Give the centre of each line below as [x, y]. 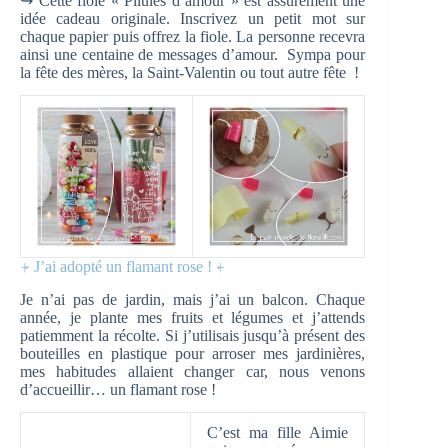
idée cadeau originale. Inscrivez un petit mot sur [193, 19]
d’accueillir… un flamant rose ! [118, 390]
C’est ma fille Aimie [277, 432]
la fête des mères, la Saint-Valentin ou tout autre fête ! [189, 73]
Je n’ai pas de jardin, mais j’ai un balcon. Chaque [193, 300]
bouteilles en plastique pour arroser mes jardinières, [193, 354]
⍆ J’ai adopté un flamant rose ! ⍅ [123, 267]
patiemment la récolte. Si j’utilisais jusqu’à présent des [193, 336]
